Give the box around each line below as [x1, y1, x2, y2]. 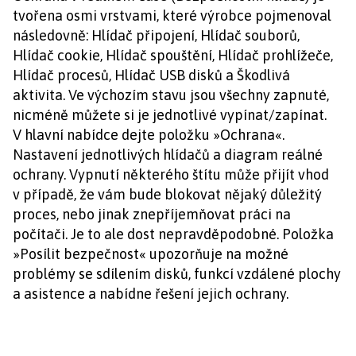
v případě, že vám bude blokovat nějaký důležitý [13, 186, 322, 203]
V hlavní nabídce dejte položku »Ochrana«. [13, 126, 284, 143]
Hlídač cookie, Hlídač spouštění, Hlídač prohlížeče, [13, 47, 333, 64]
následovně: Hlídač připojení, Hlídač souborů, [13, 27, 300, 44]
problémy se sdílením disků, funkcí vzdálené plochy [13, 265, 341, 282]
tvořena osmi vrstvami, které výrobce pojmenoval [13, 7, 331, 24]
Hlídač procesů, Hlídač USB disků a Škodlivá [13, 67, 290, 83]
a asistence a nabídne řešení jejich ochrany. [13, 285, 288, 302]
